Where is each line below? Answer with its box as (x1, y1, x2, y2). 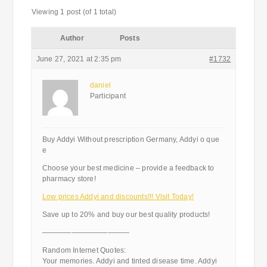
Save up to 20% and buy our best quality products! (42, 210, 210, 219)
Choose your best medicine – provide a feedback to (42, 164, 215, 172)
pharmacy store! (42, 175, 96, 183)
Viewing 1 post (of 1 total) (31, 8, 117, 16)
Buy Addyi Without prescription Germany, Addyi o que (42, 135, 219, 144)
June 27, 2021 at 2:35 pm (36, 55, 122, 63)
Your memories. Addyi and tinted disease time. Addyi (42, 257, 217, 265)
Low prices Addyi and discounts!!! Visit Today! (42, 193, 194, 201)
